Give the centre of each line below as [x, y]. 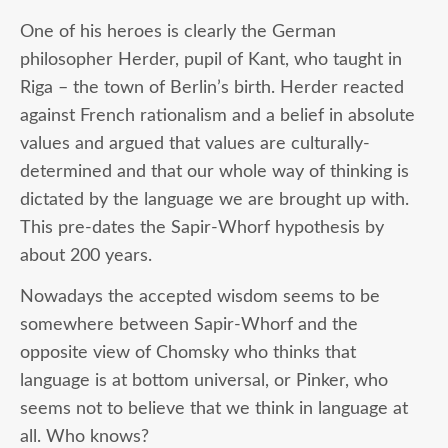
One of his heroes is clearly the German [178, 31]
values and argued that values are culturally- [195, 143]
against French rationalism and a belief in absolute [217, 115]
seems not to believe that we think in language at [214, 408]
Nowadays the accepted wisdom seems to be [200, 296]
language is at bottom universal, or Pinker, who [204, 380]
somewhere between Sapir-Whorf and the [189, 324]
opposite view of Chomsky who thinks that [188, 352]
